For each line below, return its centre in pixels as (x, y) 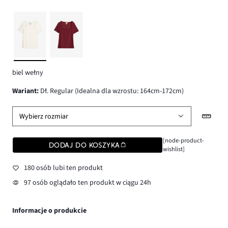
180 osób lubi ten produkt (63, 168)
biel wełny (28, 73)
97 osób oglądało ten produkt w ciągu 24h (87, 183)
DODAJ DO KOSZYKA (84, 145)
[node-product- (183, 141)
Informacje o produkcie (49, 211)
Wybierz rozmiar (44, 116)
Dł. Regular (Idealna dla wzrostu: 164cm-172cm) (111, 91)
